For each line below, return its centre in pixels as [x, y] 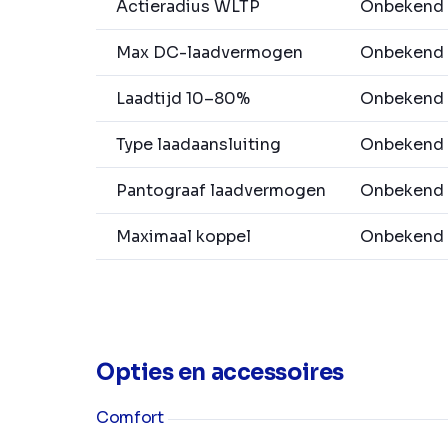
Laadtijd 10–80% [183, 99]
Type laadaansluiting [198, 145]
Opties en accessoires [220, 373]
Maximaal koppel [183, 237]
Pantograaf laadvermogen [221, 191]
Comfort [130, 418]
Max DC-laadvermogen [209, 53]
